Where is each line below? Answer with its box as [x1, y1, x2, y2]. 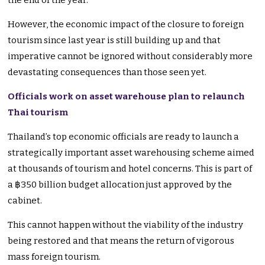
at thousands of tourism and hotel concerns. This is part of [8, 163, 253, 174]
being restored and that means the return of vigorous [8, 235, 235, 247]
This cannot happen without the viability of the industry [8, 219, 244, 231]
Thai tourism [8, 107, 70, 118]
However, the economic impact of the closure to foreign [8, 19, 244, 30]
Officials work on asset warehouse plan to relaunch [8, 91, 245, 102]
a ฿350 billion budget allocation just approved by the [8, 179, 232, 190]
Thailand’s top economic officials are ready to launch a [8, 131, 240, 143]
